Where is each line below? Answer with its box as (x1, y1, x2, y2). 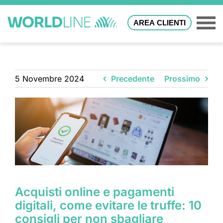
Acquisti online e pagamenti (15, 185, 174, 200)
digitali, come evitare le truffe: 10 (15, 198, 202, 213)
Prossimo (164, 74, 200, 84)
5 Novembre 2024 (15, 74, 84, 84)
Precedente (111, 74, 154, 84)
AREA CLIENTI (133, 18, 186, 27)
